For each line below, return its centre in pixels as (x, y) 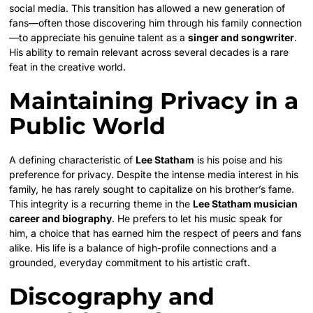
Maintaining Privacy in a (154, 100)
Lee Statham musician (246, 203)
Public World (88, 125)
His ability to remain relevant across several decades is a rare (149, 52)
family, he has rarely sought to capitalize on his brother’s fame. (152, 189)
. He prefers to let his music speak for (197, 218)
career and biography (61, 218)
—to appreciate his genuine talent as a (99, 37)
